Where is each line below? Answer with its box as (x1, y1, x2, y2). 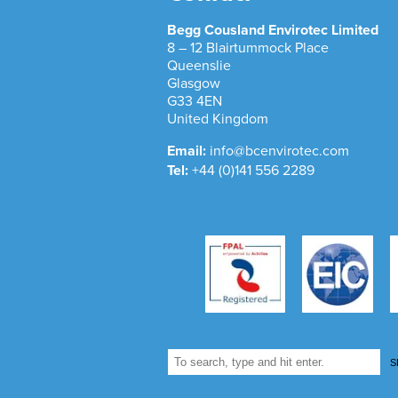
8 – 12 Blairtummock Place (167, 39, 329, 58)
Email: (167, 142, 210, 161)
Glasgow (167, 75, 220, 93)
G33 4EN (167, 92, 222, 111)
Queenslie (167, 57, 231, 76)
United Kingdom (167, 110, 268, 129)
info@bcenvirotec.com (210, 142, 349, 161)
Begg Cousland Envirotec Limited (167, 21, 378, 40)
